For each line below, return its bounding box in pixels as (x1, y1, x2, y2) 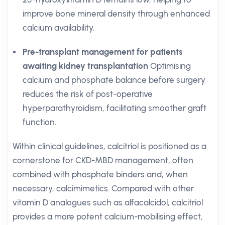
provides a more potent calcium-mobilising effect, (13, 211, 203, 221)
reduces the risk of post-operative (23, 89, 153, 99)
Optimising (148, 61, 191, 71)
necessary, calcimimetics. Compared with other (13, 183, 194, 193)
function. (23, 117, 56, 127)
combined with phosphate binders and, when (13, 169, 188, 179)
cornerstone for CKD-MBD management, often (13, 155, 193, 165)
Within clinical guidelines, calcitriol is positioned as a (13, 141, 206, 151)
